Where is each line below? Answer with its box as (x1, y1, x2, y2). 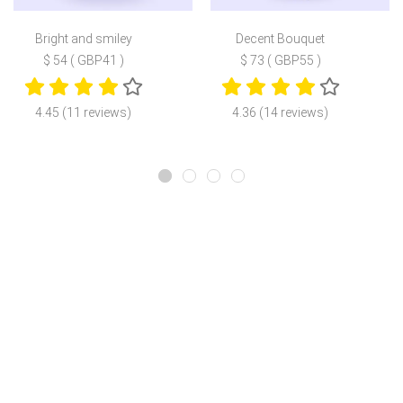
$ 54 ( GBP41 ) (42, 53, 124, 68)
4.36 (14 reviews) (232, 105, 329, 121)
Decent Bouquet (236, 31, 326, 47)
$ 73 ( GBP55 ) (239, 53, 321, 68)
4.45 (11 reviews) (35, 105, 132, 121)
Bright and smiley (34, 31, 132, 47)
